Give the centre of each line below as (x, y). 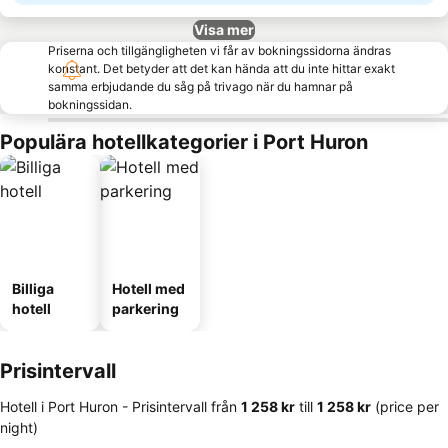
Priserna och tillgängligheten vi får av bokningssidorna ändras (219, 50)
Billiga (33, 288)
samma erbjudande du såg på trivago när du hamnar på (200, 86)
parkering (145, 308)
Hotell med (148, 288)
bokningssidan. (90, 104)
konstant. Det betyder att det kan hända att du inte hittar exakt (221, 68)
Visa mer (224, 29)
